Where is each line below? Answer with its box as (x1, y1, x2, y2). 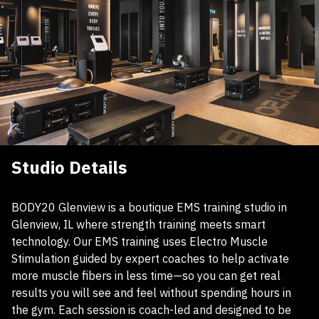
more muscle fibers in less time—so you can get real (11, 268, 281, 283)
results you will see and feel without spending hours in (11, 286, 291, 300)
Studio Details (11, 156, 127, 179)
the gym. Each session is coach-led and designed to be (11, 303, 291, 317)
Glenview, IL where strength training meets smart (11, 217, 266, 231)
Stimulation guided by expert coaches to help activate (11, 251, 289, 266)
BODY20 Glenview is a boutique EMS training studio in (11, 200, 287, 214)
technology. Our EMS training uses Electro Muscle (11, 234, 268, 249)
